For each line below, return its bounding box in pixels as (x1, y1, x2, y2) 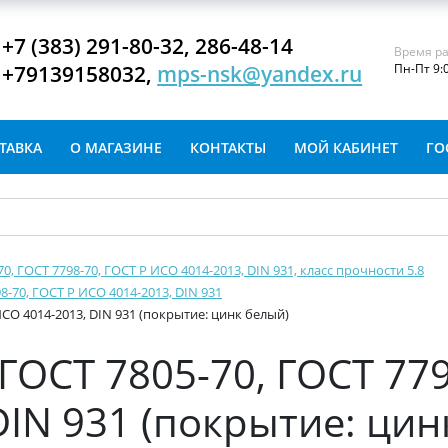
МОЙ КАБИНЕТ (294, 138, 398, 157)
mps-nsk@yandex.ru (157, 60, 363, 88)
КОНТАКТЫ (190, 138, 266, 157)
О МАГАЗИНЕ (70, 138, 162, 157)
